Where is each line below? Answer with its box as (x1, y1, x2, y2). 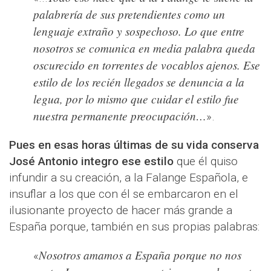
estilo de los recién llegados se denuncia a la (33, 74, 244, 90)
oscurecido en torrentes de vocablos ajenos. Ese (33, 57, 260, 73)
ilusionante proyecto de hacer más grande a (9, 203, 232, 218)
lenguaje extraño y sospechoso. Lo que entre (33, 23, 244, 39)
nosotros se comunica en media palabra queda (33, 40, 255, 56)
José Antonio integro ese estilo (9, 154, 174, 169)
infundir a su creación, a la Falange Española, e (9, 171, 248, 185)
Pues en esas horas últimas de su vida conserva (9, 138, 259, 152)
